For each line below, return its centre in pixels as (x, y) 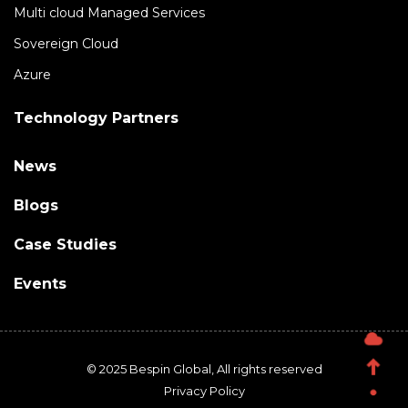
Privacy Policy (204, 391)
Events (40, 284)
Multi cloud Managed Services (109, 13)
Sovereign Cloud (66, 44)
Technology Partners (96, 118)
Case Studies (65, 245)
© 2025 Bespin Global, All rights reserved (204, 369)
